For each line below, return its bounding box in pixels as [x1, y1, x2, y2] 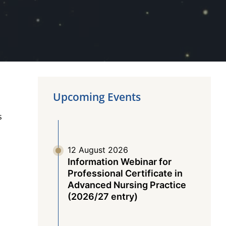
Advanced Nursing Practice [67, 180, 186, 190]
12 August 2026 [67, 145, 128, 155]
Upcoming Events [52, 90, 141, 104]
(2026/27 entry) [67, 191, 138, 202]
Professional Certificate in [67, 168, 183, 179]
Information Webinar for [67, 156, 172, 167]
